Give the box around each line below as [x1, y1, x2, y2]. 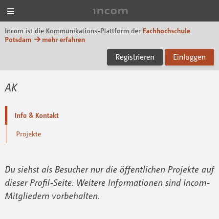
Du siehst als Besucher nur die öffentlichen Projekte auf [5, 164, 214, 175]
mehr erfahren [42, 35, 85, 44]
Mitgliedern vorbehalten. [5, 190, 100, 201]
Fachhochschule [143, 26, 190, 35]
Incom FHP [128, 9, 170, 20]
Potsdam [5, 35, 31, 44]
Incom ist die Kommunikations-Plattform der [5, 26, 141, 35]
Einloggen [173, 52, 206, 62]
